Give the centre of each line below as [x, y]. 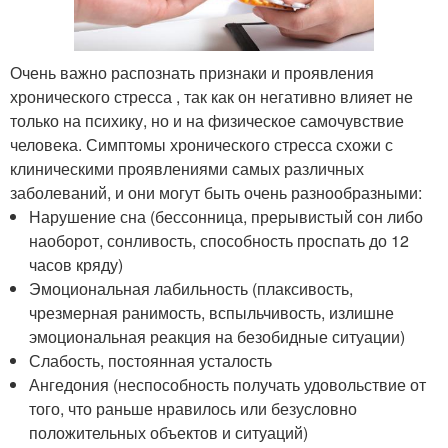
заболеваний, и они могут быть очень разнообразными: [216, 192]
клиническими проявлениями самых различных [187, 168]
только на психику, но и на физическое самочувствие [207, 120]
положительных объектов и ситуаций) [169, 432]
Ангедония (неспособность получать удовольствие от [228, 384]
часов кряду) [76, 264]
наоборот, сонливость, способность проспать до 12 [219, 240]
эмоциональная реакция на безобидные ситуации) [217, 336]
